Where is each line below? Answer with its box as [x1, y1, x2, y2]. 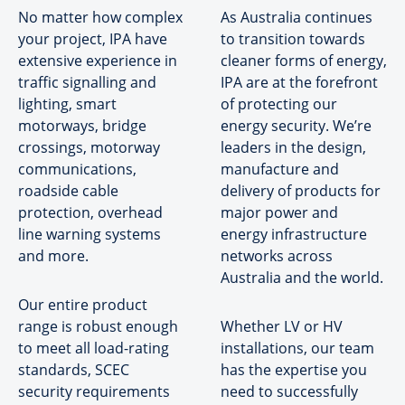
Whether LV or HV [221, 316, 343, 336]
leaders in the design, [221, 137, 366, 157]
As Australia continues [221, 7, 372, 27]
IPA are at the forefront [221, 72, 378, 92]
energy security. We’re [221, 116, 372, 136]
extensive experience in [18, 51, 177, 71]
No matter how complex [18, 7, 183, 27]
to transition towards [221, 29, 365, 49]
